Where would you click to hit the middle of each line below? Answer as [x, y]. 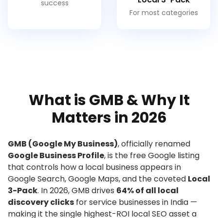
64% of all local [147, 191]
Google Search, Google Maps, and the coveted [98, 179]
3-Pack [23, 191]
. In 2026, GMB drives [77, 191]
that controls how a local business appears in [94, 167]
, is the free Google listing [152, 155]
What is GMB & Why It [109, 100]
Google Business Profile [56, 155]
